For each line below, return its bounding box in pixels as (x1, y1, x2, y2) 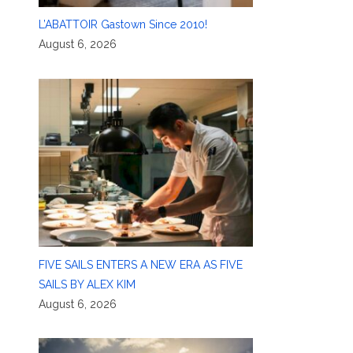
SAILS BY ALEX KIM (38, 277, 136, 291)
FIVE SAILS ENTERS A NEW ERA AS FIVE (38, 258, 243, 271)
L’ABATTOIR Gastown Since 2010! (38, 18, 207, 32)
